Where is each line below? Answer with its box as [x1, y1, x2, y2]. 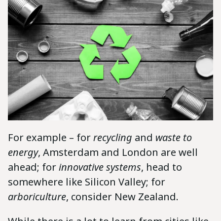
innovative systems [59, 160, 141, 174]
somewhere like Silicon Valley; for [8, 175, 165, 189]
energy [8, 146, 38, 159]
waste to [153, 131, 192, 145]
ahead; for [8, 160, 59, 174]
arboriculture [8, 190, 66, 204]
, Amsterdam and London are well [38, 146, 198, 159]
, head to [141, 160, 182, 174]
